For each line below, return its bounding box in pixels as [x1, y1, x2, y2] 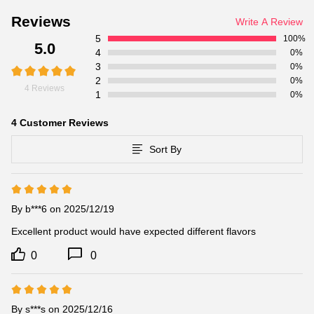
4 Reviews [25, 83, 64, 93]
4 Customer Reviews [11, 117, 109, 128]
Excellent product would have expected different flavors [11, 226, 256, 237]
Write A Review [235, 16, 303, 27]
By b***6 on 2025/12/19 [11, 203, 114, 214]
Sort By [149, 144, 182, 155]
